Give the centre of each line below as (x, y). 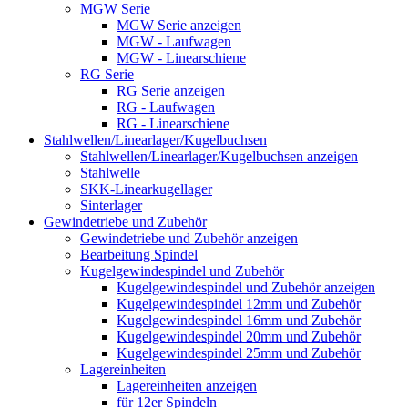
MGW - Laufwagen (174, 42)
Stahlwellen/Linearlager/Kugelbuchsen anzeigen (219, 157)
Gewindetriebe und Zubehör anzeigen (189, 239)
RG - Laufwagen (166, 107)
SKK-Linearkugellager (146, 189)
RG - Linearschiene (173, 124)
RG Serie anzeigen (171, 91)
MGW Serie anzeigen (179, 25)
